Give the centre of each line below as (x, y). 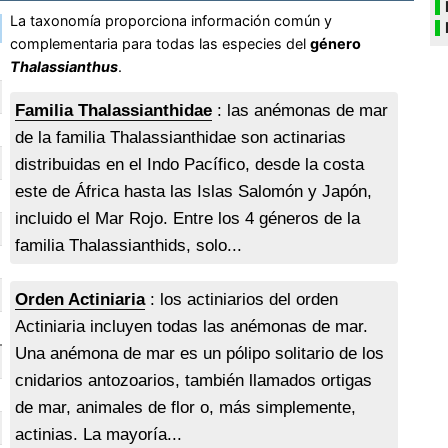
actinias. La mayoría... (99, 435)
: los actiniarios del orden (242, 300)
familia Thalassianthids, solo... (129, 246)
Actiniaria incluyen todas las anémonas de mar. (192, 327)
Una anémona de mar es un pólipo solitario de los (200, 354)
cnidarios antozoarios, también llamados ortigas (194, 381)
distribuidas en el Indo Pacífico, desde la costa (190, 165)
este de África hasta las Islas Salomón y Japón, (194, 192)
